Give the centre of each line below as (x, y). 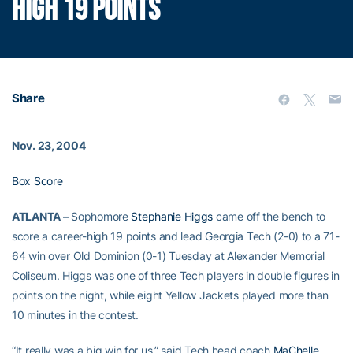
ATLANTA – (40, 217)
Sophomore (100, 217)
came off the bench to (269, 217)
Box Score (37, 181)
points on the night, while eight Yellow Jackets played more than (171, 295)
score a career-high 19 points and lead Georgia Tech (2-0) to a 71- (176, 236)
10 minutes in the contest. (75, 315)
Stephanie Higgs (172, 217)
